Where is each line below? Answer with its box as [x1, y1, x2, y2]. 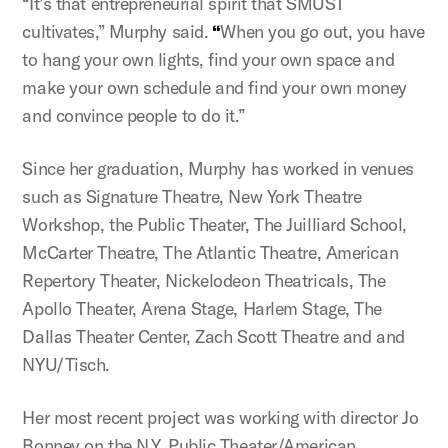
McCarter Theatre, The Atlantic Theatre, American [22, 240, 399, 264]
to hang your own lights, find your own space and [22, 47, 395, 71]
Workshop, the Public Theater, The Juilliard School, [22, 212, 407, 236]
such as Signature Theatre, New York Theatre [22, 184, 362, 208]
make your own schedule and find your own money [22, 75, 407, 99]
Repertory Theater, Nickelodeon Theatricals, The [22, 268, 386, 292]
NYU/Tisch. [22, 352, 110, 376]
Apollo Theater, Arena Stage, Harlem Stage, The [22, 296, 382, 320]
